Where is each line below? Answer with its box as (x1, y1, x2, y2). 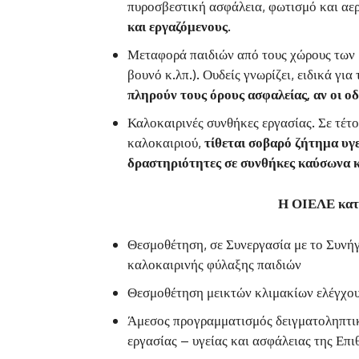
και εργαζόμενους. (127, 17, 231, 34)
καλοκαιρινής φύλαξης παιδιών (127, 255, 301, 272)
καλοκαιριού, (127, 133, 204, 151)
